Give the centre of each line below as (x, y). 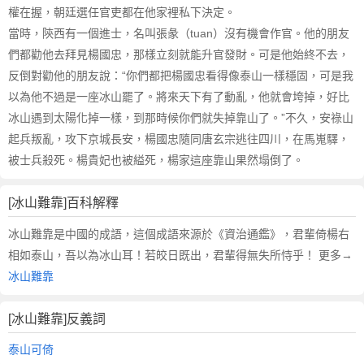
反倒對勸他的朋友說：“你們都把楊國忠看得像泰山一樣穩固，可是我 (181, 76)
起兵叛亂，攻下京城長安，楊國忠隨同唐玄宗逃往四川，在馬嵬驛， (179, 139)
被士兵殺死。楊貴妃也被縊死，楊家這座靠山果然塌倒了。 (156, 160)
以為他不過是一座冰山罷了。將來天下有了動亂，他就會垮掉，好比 (179, 97)
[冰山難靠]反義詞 (57, 319)
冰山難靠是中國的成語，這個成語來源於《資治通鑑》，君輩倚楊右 (179, 234)
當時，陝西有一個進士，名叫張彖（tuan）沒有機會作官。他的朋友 (179, 33)
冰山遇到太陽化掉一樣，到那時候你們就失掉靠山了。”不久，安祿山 (181, 118)
